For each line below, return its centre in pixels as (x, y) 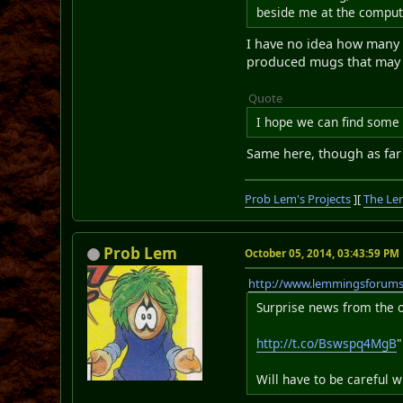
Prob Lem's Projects (298, 198)
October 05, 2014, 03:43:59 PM (322, 253)
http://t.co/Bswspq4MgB (327, 343)
